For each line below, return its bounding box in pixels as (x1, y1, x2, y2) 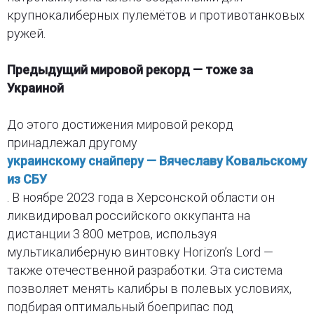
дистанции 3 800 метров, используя (6, 226, 217, 241)
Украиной (6, 80, 64, 95)
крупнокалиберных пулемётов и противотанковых (6, 7, 305, 22)
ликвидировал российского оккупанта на (6, 207, 250, 223)
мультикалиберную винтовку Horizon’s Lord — (6, 244, 273, 259)
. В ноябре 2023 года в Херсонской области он (6, 189, 275, 205)
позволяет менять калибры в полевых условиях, (6, 280, 292, 296)
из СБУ (6, 171, 47, 186)
